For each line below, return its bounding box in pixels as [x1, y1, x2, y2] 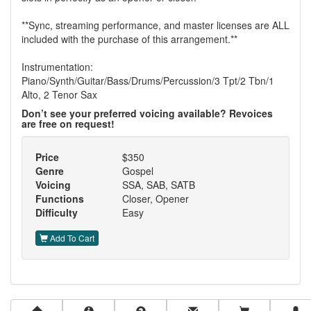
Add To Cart [48, 232, 94, 244]
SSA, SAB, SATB [122, 178, 196, 192]
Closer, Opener [122, 192, 190, 206]
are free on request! [22, 117, 115, 131]
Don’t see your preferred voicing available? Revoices [22, 106, 273, 121]
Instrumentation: [22, 60, 93, 74]
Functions [35, 192, 84, 206]
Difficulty [35, 205, 78, 220]
